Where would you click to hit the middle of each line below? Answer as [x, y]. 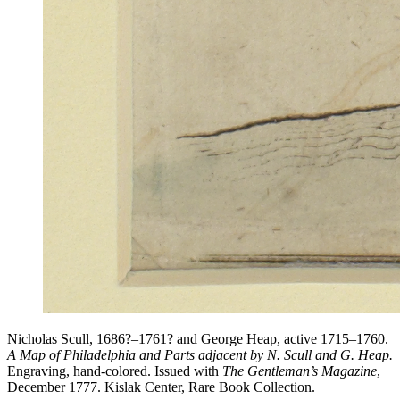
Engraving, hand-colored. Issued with [115, 371]
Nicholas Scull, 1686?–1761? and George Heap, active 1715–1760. [198, 339]
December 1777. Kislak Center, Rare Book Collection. [161, 387]
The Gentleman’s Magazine [300, 371]
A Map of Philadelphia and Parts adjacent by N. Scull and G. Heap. [200, 355]
